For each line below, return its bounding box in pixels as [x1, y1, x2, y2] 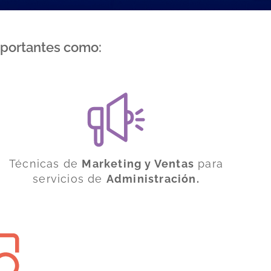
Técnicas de [8, 157, 82, 170]
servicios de [33, 172, 106, 185]
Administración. [106, 172, 200, 185]
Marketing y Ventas [82, 157, 194, 170]
